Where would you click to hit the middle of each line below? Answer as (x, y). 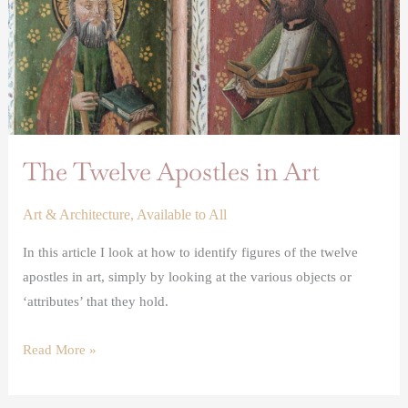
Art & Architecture (77, 215)
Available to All (182, 215)
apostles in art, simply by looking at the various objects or (188, 276)
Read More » (60, 350)
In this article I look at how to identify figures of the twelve (191, 252)
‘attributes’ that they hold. (96, 301)
